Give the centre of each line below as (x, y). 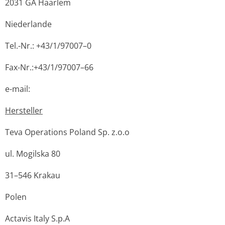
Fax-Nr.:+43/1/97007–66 (49, 67)
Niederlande (28, 24)
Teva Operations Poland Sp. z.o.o (67, 132)
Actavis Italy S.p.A (37, 218)
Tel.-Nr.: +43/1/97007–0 (48, 46)
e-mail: (18, 89)
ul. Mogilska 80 (33, 154)
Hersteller (24, 110)
